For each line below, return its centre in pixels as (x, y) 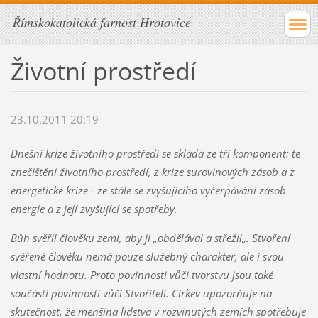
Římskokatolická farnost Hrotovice (102, 22)
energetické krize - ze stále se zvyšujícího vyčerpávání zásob (148, 191)
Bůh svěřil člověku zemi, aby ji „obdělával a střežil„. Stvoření (150, 238)
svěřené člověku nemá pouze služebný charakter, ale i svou (147, 257)
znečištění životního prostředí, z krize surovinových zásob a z (152, 172)
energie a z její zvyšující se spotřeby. (95, 209)
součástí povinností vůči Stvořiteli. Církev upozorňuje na (141, 294)
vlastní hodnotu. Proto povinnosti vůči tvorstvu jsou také (142, 275)
